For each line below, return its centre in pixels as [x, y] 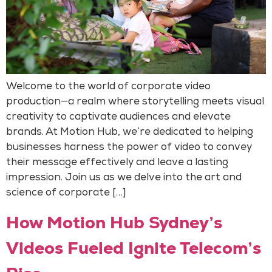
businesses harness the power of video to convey [129, 148]
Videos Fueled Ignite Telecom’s [134, 248]
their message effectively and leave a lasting [117, 163]
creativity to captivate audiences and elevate [118, 118]
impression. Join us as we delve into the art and [124, 178]
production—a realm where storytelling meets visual [135, 103]
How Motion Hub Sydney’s [114, 223]
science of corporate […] [66, 194]
